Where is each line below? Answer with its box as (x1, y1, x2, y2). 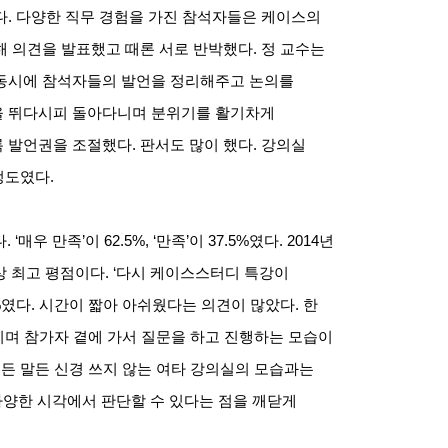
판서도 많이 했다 (140, 136, 253, 153)
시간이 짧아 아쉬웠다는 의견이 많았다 (39, 296, 295, 313)
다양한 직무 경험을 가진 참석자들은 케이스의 (16, 8, 321, 25)
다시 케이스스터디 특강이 (116, 264, 289, 281)
